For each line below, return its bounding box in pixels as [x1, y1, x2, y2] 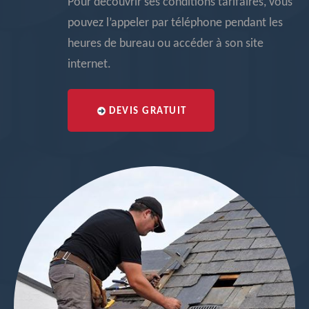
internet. [68, 58, 111, 71]
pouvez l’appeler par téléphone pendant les [68, 17, 283, 30]
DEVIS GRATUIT [109, 106, 187, 117]
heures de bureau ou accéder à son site [68, 37, 263, 50]
